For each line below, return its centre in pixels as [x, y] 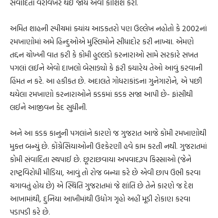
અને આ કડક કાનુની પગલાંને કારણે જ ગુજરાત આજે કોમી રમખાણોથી [108, 133]
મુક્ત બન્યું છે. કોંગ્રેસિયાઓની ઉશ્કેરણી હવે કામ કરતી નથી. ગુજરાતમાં [108, 146]
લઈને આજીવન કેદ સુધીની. [48, 107]
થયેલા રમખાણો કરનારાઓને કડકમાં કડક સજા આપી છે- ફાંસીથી [101, 94]
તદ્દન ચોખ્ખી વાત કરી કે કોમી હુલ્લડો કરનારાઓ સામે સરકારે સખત [104, 55]
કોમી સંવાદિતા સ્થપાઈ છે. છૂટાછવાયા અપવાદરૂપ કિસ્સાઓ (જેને [100, 159]
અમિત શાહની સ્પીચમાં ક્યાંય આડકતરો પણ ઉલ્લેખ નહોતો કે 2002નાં [108, 28]
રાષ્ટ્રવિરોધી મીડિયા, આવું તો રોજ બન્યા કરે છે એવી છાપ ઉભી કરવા [105, 173]
